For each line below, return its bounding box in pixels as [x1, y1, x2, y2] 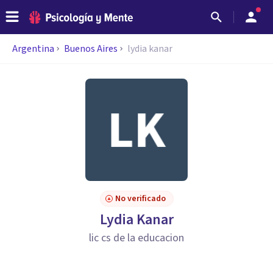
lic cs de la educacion [89, 230, 184, 246]
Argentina [12, 42, 54, 55]
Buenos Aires [64, 42, 118, 55]
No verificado [115, 193, 166, 205]
